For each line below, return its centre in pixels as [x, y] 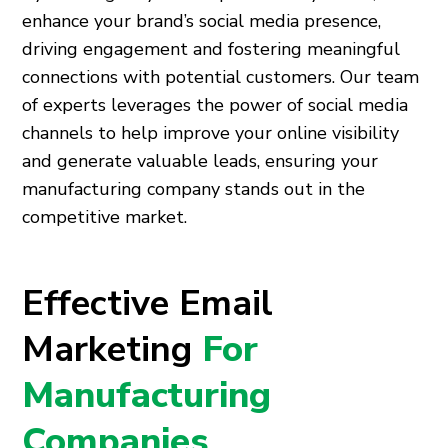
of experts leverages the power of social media [215, 105]
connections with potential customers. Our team [221, 77]
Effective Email [148, 303]
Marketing [112, 349]
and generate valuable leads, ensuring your [200, 161]
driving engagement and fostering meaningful [211, 49]
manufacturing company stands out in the [194, 189]
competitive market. [105, 217]
